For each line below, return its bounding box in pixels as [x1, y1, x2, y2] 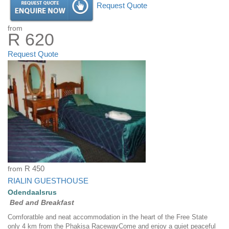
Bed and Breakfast [10, 198, 74, 207]
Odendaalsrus [8, 188, 57, 197]
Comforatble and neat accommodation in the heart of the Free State [8, 213, 208, 221]
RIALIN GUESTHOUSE [8, 177, 88, 186]
